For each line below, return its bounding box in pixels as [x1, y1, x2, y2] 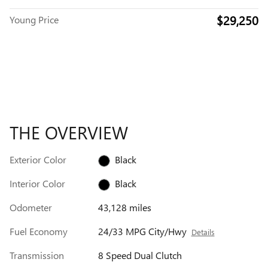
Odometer [10, 200, 52, 214]
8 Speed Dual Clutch [98, 248, 182, 261]
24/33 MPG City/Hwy [98, 224, 187, 237]
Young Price [10, 13, 59, 26]
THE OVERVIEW [10, 120, 128, 144]
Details [191, 226, 215, 237]
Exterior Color [10, 153, 66, 166]
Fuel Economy [10, 224, 68, 237]
